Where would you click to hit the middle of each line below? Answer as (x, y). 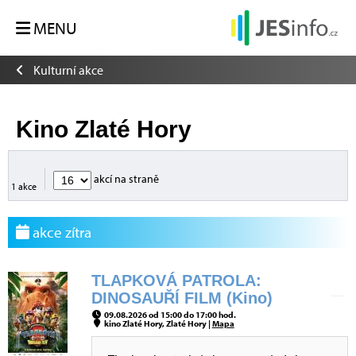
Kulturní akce (68, 70)
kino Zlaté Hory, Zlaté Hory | (157, 323)
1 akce (24, 186)
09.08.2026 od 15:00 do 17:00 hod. (169, 315)
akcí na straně (125, 178)
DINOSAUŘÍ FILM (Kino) (182, 298)
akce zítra (60, 232)
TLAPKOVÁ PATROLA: (176, 281)
